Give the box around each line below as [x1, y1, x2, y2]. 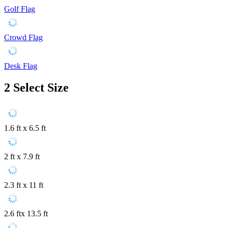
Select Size [13, 80, 69, 94]
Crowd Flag [4, 33, 43, 42]
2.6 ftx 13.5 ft [4, 209, 48, 218]
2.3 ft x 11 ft [4, 181, 43, 190]
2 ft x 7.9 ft [4, 152, 40, 161]
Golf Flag [4, 4, 35, 13]
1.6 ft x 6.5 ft [4, 124, 46, 133]
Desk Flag [4, 61, 37, 70]
